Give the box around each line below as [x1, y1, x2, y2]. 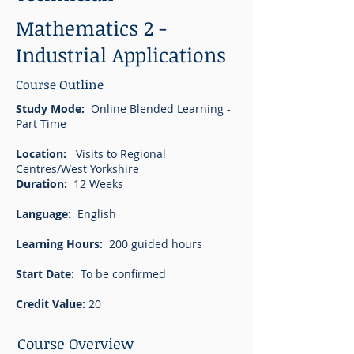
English [77, 206, 116, 221]
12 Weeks [73, 176, 123, 191]
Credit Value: [16, 296, 85, 311]
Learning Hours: [16, 236, 103, 251]
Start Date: [16, 266, 81, 281]
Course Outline [16, 76, 104, 93]
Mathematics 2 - [16, 14, 167, 41]
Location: [16, 146, 70, 161]
